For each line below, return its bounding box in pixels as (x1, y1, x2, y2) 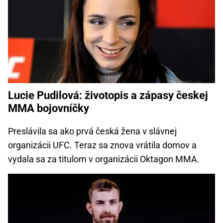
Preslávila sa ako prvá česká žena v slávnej (8, 126, 177, 136)
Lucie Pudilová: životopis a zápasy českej (8, 89, 208, 102)
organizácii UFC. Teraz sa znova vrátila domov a (8, 140, 197, 150)
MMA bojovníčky (8, 102, 89, 114)
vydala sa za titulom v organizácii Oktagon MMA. (8, 154, 200, 164)
